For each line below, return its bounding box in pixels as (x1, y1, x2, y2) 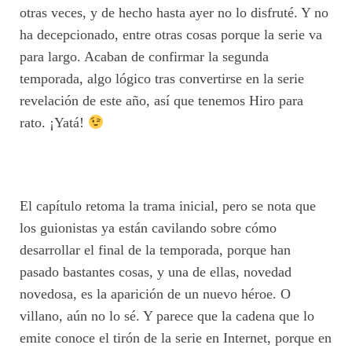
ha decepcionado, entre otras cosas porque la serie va (20, 27, 322, 42)
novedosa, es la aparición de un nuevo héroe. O (20, 286, 291, 302)
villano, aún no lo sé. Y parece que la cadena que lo (20, 308, 314, 324)
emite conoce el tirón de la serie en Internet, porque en (20, 330, 332, 346)
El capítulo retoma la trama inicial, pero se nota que (20, 198, 316, 214)
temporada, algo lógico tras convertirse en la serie (20, 71, 304, 86)
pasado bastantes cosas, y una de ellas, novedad (20, 264, 291, 280)
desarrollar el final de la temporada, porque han (20, 242, 291, 258)
